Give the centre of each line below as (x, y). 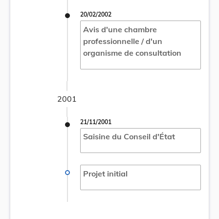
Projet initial (105, 173)
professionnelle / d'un (122, 41)
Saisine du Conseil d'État (129, 137)
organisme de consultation (132, 53)
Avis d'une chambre (120, 29)
